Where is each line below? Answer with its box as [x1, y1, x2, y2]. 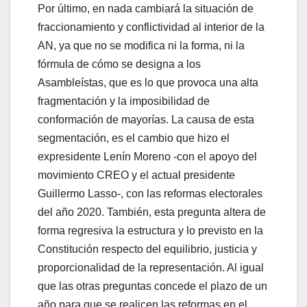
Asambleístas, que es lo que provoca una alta [38, 76, 258, 88]
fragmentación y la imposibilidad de [38, 95, 210, 107]
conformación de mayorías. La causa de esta [38, 113, 254, 125]
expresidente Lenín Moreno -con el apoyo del [38, 150, 257, 162]
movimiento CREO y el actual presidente [38, 169, 235, 181]
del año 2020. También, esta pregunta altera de [38, 206, 266, 218]
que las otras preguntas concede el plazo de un [38, 280, 267, 292]
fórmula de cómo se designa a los [38, 58, 201, 70]
